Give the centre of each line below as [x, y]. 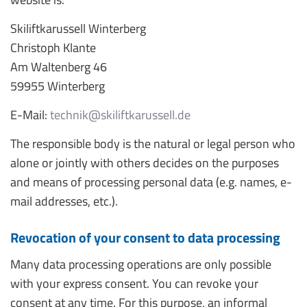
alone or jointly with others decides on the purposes [145, 163]
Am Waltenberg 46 [59, 67]
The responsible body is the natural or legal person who [153, 144]
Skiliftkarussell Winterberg [78, 28]
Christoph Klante [53, 48]
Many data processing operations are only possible [141, 264]
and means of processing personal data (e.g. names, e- [151, 182]
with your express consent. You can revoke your [134, 283]
